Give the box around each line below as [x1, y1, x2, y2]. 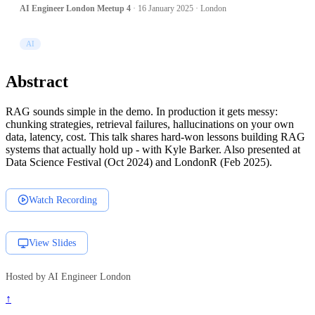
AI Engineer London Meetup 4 [20, 4, 131, 14]
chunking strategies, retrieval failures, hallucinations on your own [6, 117, 294, 130]
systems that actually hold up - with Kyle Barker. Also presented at [6, 143, 300, 155]
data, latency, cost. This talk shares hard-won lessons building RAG [6, 130, 305, 143]
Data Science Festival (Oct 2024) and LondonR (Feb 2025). [6, 155, 272, 168]
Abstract [6, 72, 68, 91]
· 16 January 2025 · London [131, 4, 226, 14]
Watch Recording [29, 193, 97, 205]
